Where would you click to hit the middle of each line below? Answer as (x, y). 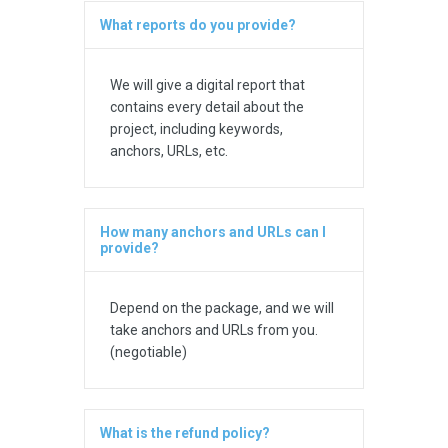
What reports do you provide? (198, 25)
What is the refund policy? (185, 433)
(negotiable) (148, 352)
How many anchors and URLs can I (213, 232)
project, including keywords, (196, 129)
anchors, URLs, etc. (169, 151)
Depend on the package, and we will (222, 308)
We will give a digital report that (207, 85)
